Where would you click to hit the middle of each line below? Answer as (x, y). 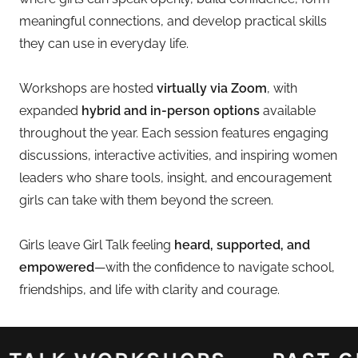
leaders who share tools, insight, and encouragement (175, 178)
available (288, 111)
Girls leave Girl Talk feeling (97, 245)
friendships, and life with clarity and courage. (149, 290)
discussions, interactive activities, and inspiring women (178, 155)
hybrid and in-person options (171, 111)
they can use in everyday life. (104, 44)
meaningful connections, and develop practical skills (173, 21)
